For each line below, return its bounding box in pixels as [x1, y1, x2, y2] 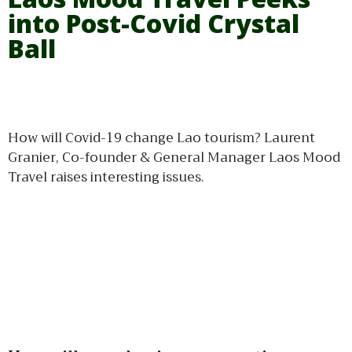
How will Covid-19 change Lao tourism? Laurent [8, 126, 315, 149]
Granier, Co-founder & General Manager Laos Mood [8, 145, 340, 169]
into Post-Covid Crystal [8, 6, 299, 40]
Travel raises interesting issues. [8, 165, 204, 189]
